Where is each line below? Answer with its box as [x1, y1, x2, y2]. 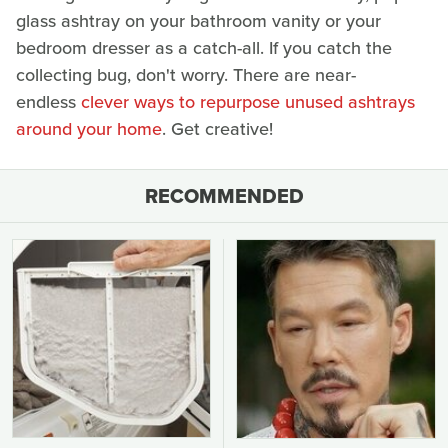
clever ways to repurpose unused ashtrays [81, 89, 415, 116]
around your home [16, 116, 162, 143]
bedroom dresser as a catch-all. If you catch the [16, 35, 392, 62]
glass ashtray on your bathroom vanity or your [16, 8, 381, 35]
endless [16, 89, 81, 116]
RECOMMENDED [144, 181, 304, 212]
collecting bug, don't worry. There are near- [16, 62, 356, 89]
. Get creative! [162, 116, 273, 143]
